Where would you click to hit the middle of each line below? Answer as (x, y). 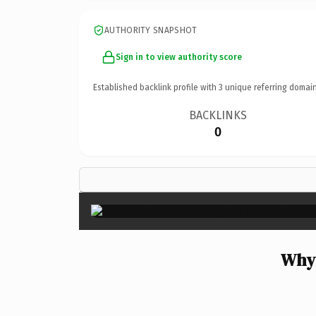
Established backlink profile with (156, 87)
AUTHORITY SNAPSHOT (151, 30)
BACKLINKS (218, 115)
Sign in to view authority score (179, 57)
